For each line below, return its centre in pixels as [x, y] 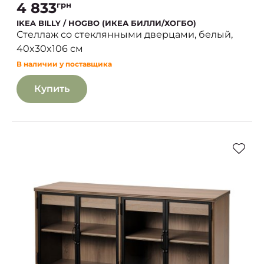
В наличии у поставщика [64, 64]
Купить [52, 89]
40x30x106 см [50, 49]
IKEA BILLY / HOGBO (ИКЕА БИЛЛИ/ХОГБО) [106, 23]
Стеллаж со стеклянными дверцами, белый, [125, 35]
